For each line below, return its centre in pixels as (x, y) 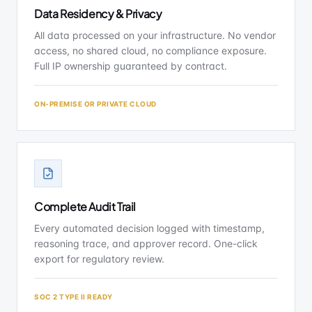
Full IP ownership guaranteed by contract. (131, 66)
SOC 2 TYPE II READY (73, 297)
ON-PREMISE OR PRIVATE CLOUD (95, 104)
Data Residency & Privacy (98, 14)
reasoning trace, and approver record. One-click (146, 243)
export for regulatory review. (99, 259)
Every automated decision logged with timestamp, (149, 228)
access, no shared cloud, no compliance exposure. (150, 50)
